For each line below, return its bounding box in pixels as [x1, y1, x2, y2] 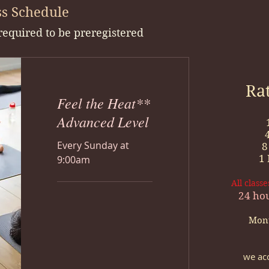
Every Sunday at [57, 139, 129, 152]
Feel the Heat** [57, 93, 150, 112]
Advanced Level [57, 112, 149, 131]
